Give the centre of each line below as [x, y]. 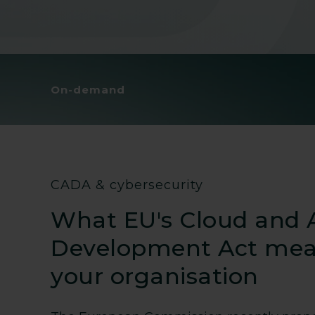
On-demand [88, 90]
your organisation [155, 276]
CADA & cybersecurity [127, 185]
